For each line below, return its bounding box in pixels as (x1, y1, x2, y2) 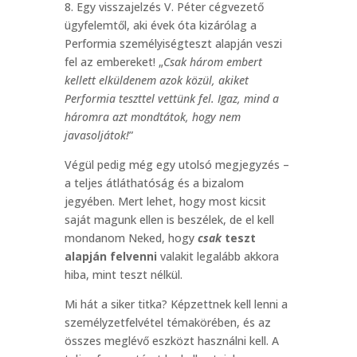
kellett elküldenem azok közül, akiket (64, 73, 249, 88)
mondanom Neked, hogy (64, 230, 198, 245)
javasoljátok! (64, 127, 129, 143)
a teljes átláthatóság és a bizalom (64, 175, 244, 190)
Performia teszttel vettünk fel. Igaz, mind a (64, 91, 279, 106)
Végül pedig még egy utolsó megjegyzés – (64, 157, 289, 172)
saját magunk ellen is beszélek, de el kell (64, 212, 274, 227)
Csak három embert (163, 54, 262, 69)
